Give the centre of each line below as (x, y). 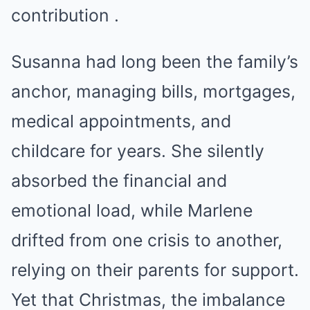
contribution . (65, 15)
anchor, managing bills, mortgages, (153, 91)
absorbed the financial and (119, 181)
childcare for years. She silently (138, 151)
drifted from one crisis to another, (147, 240)
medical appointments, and (121, 121)
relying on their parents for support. (155, 270)
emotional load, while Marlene (132, 210)
